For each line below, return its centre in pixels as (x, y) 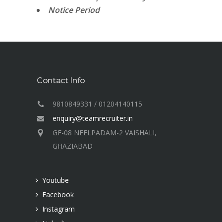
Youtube (55, 180)
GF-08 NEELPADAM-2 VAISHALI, (105, 133)
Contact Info (61, 81)
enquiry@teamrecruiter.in (93, 118)
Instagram (58, 209)
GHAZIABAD (73, 146)
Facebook (58, 194)
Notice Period (74, 10)
